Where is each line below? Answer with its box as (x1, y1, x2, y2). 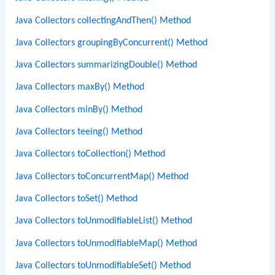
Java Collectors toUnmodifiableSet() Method (15, 260, 192, 271)
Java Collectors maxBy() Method (15, 82, 145, 93)
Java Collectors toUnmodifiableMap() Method (15, 238, 198, 249)
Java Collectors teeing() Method (15, 127, 143, 137)
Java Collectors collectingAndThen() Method (15, 15, 192, 26)
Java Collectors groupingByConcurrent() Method (15, 37, 208, 48)
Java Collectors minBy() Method (15, 104, 143, 115)
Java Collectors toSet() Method (15, 193, 138, 204)
